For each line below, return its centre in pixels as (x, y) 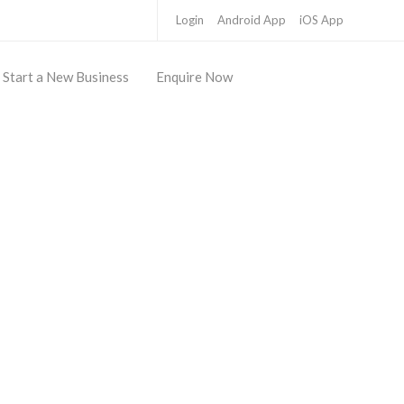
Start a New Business (66, 77)
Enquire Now (194, 77)
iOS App (321, 20)
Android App (252, 20)
